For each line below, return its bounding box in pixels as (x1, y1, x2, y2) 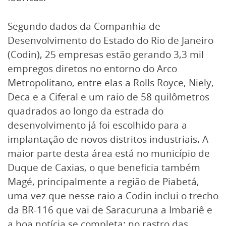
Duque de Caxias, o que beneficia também (8, 160, 200, 174)
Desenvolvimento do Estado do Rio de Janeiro (8, 33, 213, 47)
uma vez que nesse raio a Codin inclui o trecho (8, 189, 218, 202)
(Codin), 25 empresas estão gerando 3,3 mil (8, 47, 204, 61)
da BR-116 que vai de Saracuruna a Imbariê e (8, 203, 212, 216)
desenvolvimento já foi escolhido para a (8, 118, 187, 132)
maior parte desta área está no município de (8, 146, 210, 160)
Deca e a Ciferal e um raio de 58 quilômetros (8, 90, 209, 103)
